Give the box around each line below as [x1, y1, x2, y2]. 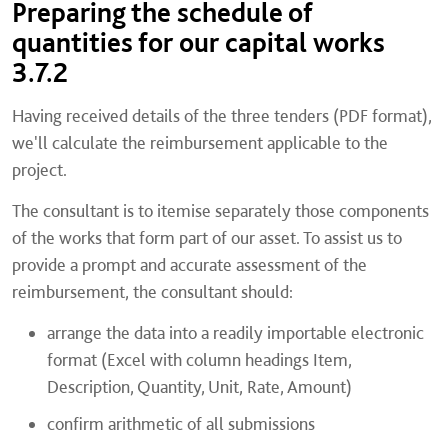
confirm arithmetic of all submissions [47, 413, 315, 434]
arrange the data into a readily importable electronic [47, 322, 424, 343]
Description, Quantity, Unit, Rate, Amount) [47, 376, 352, 397]
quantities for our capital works [12, 25, 385, 59]
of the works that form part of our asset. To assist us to [12, 227, 402, 248]
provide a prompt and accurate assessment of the [12, 254, 367, 275]
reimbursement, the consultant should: [12, 281, 293, 302]
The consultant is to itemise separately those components [12, 200, 429, 221]
